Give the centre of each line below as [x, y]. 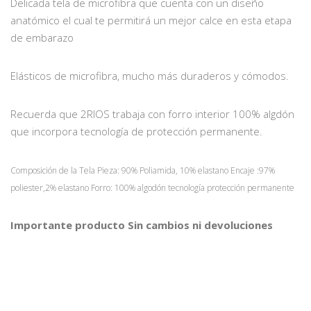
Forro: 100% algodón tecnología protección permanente [193, 188]
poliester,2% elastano [51, 188]
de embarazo [42, 38]
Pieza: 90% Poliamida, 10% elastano [164, 171]
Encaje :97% [253, 171]
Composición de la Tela [54, 171]
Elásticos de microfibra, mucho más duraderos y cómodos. [150, 76]
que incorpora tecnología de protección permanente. [136, 132]
